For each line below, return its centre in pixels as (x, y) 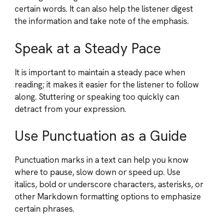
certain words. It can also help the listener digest (104, 9)
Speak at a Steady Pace (88, 48)
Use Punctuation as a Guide (101, 136)
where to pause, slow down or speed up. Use (98, 172)
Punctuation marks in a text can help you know (102, 160)
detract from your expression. (70, 109)
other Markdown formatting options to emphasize (108, 197)
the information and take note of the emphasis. (102, 21)
